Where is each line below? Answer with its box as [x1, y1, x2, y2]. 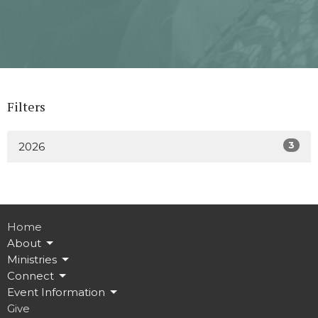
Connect [7, 269, 54, 283]
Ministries [7, 253, 57, 267]
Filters [7, 98, 45, 116]
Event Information [7, 285, 105, 300]
